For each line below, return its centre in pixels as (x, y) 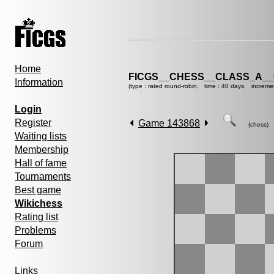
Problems (35, 230)
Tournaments (43, 176)
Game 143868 (169, 123)
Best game (38, 190)
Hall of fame (41, 163)
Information (39, 82)
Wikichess (39, 203)
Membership (42, 150)
